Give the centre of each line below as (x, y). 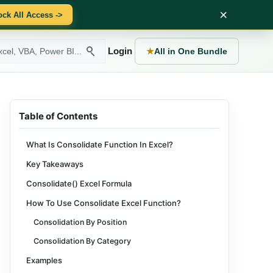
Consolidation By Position (80, 222)
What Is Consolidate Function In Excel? (100, 144)
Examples (44, 260)
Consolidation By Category (82, 241)
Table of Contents (58, 116)
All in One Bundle (191, 51)
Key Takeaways (55, 164)
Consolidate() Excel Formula (79, 183)
